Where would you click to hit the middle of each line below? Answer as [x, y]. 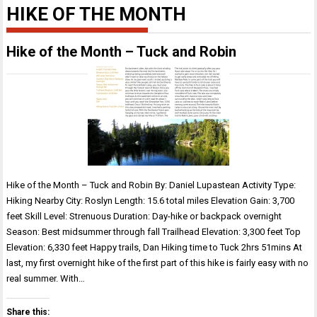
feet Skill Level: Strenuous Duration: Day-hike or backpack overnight [144, 216]
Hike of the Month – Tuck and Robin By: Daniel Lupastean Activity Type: [151, 185]
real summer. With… [46, 278]
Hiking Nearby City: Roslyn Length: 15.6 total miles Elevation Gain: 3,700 [151, 201]
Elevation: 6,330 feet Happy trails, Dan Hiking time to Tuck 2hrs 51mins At [155, 247]
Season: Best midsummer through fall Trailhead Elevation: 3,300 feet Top [154, 232]
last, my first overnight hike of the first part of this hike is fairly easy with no [158, 263]
